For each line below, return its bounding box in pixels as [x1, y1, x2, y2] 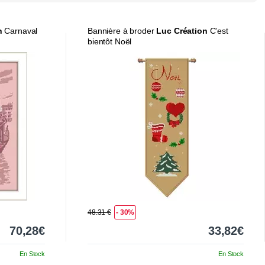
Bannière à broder [88, 25, 157, 35]
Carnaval [2, 25, 38, 35]
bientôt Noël [88, 36, 132, 46]
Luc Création [156, 25, 208, 35]
